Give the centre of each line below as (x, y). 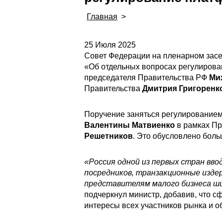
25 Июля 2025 (110, 45)
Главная (102, 17)
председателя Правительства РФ (147, 78)
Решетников (109, 136)
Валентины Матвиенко (130, 125)
